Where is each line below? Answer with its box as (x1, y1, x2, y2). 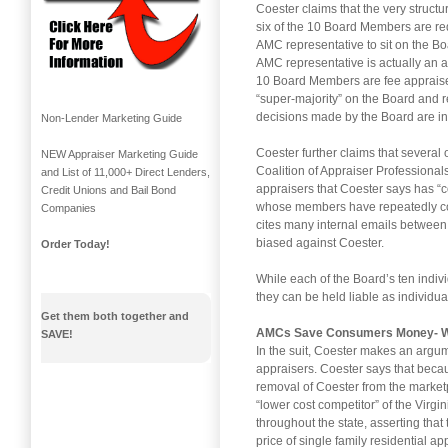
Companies (41, 202, 96, 215)
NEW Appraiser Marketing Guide (41, 148, 198, 161)
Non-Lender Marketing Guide (41, 112, 182, 125)
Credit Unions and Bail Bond (41, 184, 176, 197)
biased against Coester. (256, 235, 384, 250)
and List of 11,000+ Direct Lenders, (41, 166, 210, 179)
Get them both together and (41, 310, 189, 323)
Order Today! (41, 238, 110, 251)
